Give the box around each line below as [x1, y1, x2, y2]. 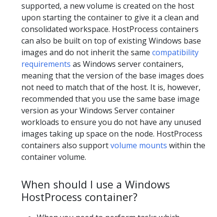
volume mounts [110, 140, 167, 151]
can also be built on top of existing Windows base [21, 35, 201, 46]
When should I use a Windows [21, 177, 170, 192]
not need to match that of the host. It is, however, [21, 82, 201, 93]
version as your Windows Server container [21, 105, 175, 116]
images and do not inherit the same [21, 47, 152, 58]
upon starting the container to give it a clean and [21, 12, 199, 23]
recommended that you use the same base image [21, 93, 200, 105]
